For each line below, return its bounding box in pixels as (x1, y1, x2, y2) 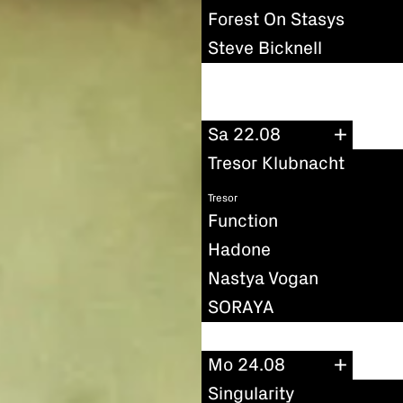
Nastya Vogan (208, 269, 318, 288)
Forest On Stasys (208, 10, 345, 29)
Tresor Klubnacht (208, 155, 345, 174)
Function (208, 211, 278, 230)
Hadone (208, 240, 271, 259)
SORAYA (208, 298, 274, 317)
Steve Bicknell (208, 39, 322, 58)
